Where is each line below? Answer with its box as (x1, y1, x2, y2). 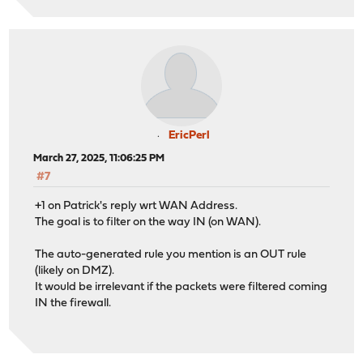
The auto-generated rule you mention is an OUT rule (35, 249, 307, 262)
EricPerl (168, 130, 210, 143)
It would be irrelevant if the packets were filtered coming (35, 281, 328, 294)
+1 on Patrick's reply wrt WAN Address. (35, 200, 238, 213)
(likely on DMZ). (35, 265, 115, 278)
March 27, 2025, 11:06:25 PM (33, 153, 165, 164)
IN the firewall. (35, 297, 112, 310)
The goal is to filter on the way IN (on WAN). (35, 216, 262, 229)
